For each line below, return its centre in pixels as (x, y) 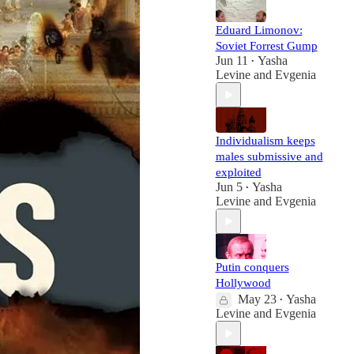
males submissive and (269, 156)
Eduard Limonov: (259, 30)
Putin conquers (252, 267)
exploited (238, 172)
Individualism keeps (265, 141)
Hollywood (243, 283)
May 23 (257, 299)
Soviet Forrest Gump (266, 46)
